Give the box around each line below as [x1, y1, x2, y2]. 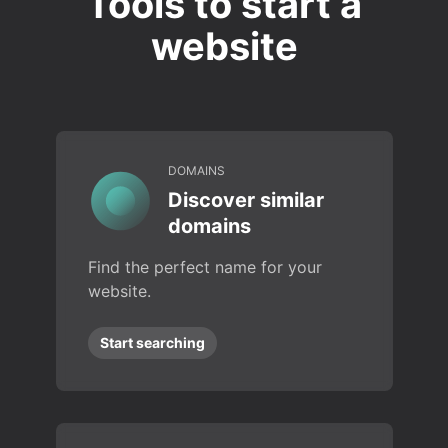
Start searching [99, 334, 205, 351]
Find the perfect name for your [87, 257, 322, 277]
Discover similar [167, 188, 324, 212]
